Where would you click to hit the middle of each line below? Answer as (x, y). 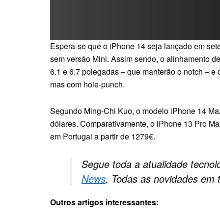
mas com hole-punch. (87, 84)
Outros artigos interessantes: (104, 202)
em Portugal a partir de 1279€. (103, 136)
